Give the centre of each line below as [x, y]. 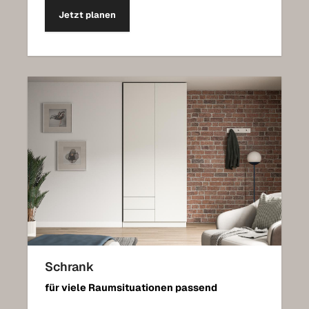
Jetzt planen [87, 15]
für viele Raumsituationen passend [131, 287]
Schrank [69, 266]
